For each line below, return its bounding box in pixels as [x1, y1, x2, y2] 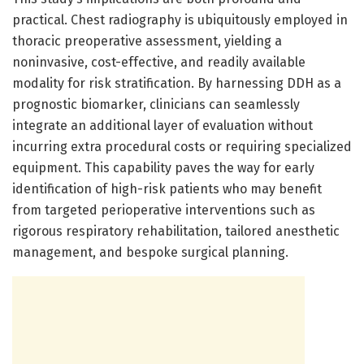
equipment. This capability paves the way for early [12, 159, 314, 175]
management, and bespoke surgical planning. [12, 244, 288, 260]
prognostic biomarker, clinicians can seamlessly [12, 96, 300, 112]
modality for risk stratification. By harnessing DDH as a [12, 75, 341, 91]
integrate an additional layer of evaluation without [12, 117, 313, 133]
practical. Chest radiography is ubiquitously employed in [12, 11, 348, 28]
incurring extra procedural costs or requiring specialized [12, 138, 352, 154]
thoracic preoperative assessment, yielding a [12, 32, 282, 49]
